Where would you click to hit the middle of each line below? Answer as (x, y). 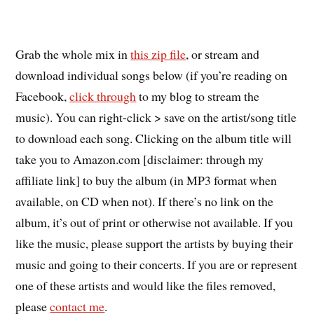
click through (103, 96)
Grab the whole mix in (73, 54)
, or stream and (223, 54)
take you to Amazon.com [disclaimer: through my (140, 159)
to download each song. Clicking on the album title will (154, 138)
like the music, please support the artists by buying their (155, 244)
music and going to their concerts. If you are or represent (157, 265)
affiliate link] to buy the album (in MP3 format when (146, 180)
